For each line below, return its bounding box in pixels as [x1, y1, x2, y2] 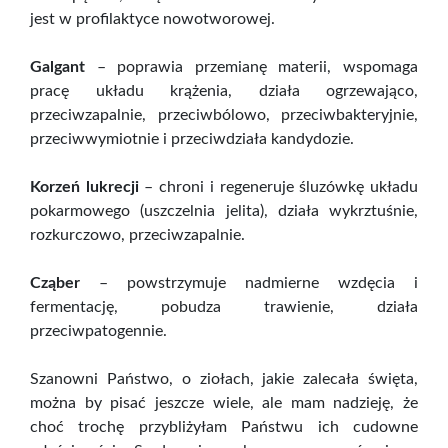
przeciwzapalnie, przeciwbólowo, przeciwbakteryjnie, [30, 107, 418, 124]
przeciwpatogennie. [30, 323, 167, 340]
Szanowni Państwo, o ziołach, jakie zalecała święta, [30, 371, 418, 388]
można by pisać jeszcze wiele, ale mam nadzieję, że [30, 395, 418, 412]
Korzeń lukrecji [30, 179, 139, 196]
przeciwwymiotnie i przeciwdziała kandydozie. [30, 131, 354, 148]
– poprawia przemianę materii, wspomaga [85, 59, 418, 76]
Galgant [30, 59, 85, 76]
